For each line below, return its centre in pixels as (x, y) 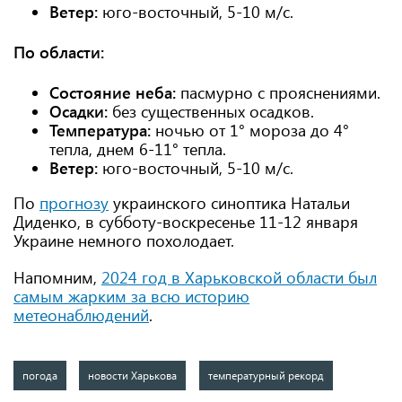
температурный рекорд (266, 375)
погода (40, 375)
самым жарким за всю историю (131, 296)
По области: (59, 52)
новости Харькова (133, 375)
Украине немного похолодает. (124, 240)
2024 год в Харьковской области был (239, 277)
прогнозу (74, 202)
